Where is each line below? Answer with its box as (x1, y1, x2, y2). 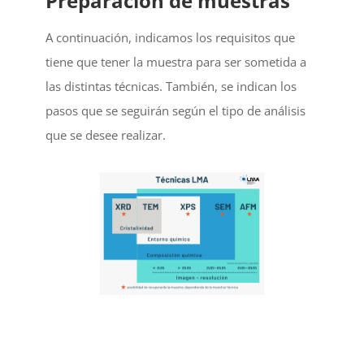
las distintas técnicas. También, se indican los (45, 78, 297, 95)
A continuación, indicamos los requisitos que (45, 29, 295, 46)
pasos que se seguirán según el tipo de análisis (45, 102, 305, 119)
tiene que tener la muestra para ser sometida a (45, 54, 306, 71)
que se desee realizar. (45, 127, 166, 144)
